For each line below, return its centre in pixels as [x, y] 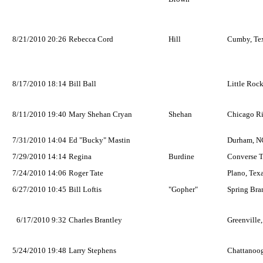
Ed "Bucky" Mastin [100, 140]
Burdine [181, 156]
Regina [80, 156]
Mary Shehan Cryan [100, 114]
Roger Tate [86, 173]
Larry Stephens [92, 250]
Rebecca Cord [91, 39]
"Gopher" [183, 189]
